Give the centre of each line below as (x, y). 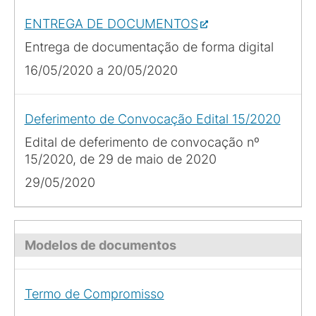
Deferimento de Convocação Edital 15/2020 (152, 119)
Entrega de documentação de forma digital (149, 47)
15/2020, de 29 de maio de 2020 (120, 159)
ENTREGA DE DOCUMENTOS (111, 23)
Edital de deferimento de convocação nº (142, 142)
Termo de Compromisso (94, 293)
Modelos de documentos (100, 245)
